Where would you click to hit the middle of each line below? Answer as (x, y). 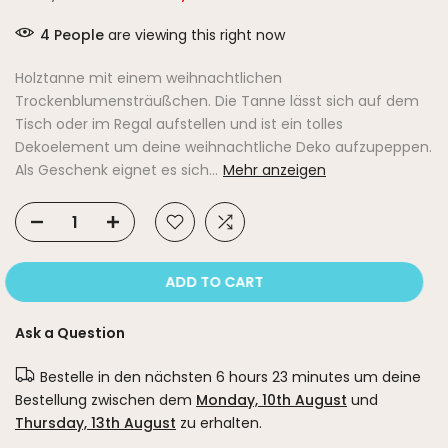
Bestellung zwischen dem (105, 400)
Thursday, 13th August (95, 423)
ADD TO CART (224, 282)
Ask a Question (70, 333)
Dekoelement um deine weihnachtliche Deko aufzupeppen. (223, 147)
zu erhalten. (219, 423)
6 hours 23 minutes (283, 377)
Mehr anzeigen (274, 170)
